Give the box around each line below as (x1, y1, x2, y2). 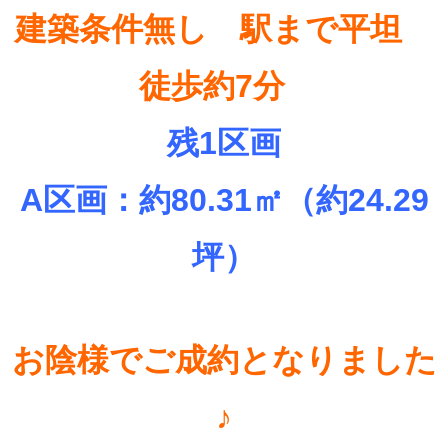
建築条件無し (14, 11, 240, 47)
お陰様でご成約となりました (11, 342, 437, 378)
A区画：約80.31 (19, 182, 252, 218)
